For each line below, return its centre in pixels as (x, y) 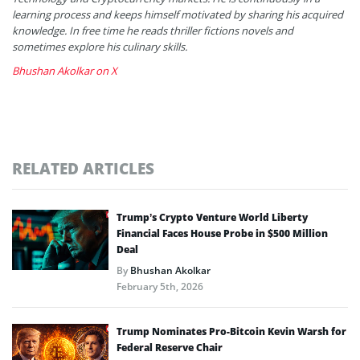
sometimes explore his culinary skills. (100, 46)
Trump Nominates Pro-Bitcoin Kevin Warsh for (231, 331)
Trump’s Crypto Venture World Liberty (212, 217)
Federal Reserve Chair (170, 347)
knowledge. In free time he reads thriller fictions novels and (153, 30)
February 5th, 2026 (160, 286)
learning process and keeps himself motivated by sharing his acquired (178, 14)
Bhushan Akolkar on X (65, 70)
